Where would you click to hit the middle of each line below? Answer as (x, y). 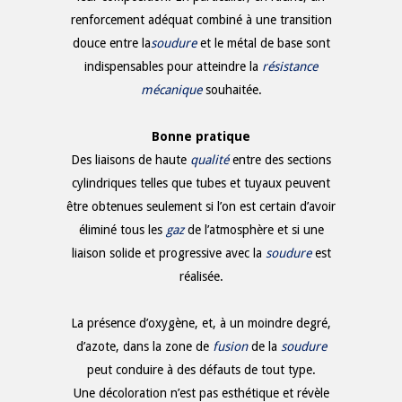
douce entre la (111, 44)
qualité (210, 160)
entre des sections (282, 160)
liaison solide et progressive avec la (168, 253)
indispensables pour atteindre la (173, 67)
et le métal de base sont (265, 44)
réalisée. (201, 277)
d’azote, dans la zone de (144, 347)
